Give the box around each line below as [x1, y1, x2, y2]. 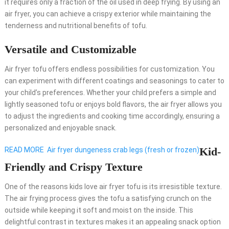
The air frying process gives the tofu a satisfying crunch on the [4, 194, 212, 203]
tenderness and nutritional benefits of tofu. [4, 21, 147, 30]
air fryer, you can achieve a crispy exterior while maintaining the [4, 10, 211, 18]
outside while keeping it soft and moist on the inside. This [4, 206, 193, 215]
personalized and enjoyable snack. [4, 124, 117, 132]
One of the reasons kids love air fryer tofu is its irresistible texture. [4, 182, 222, 191]
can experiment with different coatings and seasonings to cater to [4, 77, 224, 85]
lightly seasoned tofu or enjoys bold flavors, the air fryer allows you [4, 100, 222, 109]
